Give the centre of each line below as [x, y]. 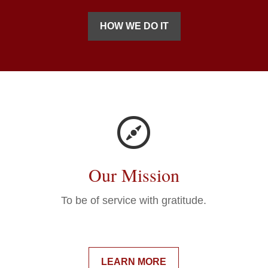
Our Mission [134, 175]
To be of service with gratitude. [134, 201]
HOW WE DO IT [134, 26]
